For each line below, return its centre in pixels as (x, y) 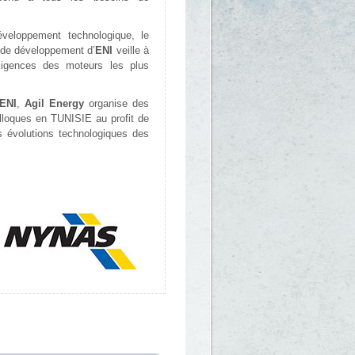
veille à (131, 51)
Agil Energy (54, 104)
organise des (116, 104)
